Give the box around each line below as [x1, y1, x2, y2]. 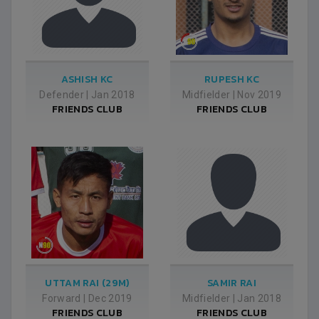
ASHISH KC [61, 72, 113, 87]
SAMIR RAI [206, 276, 257, 291]
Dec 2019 [88, 293, 132, 304]
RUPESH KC [204, 72, 260, 87]
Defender [39, 89, 84, 100]
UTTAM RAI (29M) [45, 276, 130, 291]
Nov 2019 [237, 89, 282, 100]
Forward [42, 293, 81, 304]
